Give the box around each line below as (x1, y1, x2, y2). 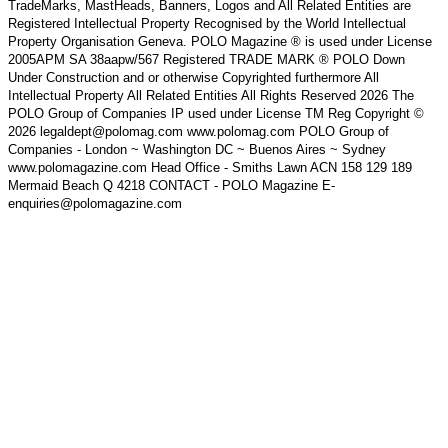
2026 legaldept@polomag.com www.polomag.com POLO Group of (8, 123, 389, 139)
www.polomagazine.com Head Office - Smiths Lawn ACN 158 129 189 (8, 159, 412, 175)
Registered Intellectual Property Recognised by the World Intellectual (8, 15, 406, 31)
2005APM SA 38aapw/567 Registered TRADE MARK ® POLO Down (8, 51, 405, 67)
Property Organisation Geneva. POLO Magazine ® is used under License (8, 33, 432, 49)
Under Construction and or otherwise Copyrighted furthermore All (8, 69, 379, 85)
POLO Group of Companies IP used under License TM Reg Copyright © (8, 105, 424, 121)
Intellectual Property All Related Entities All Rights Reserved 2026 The (8, 87, 414, 103)
